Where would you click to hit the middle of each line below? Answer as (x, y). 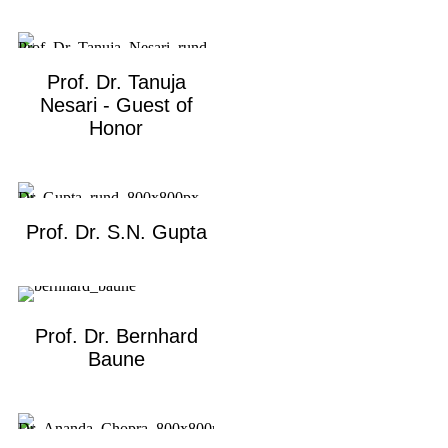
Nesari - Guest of (116, 104)
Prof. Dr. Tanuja (116, 81)
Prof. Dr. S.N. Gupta (116, 231)
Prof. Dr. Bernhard (116, 335)
